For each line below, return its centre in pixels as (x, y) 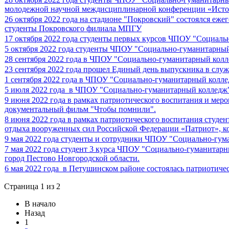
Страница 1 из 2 (32, 187)
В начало (40, 204)
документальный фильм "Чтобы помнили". (80, 109)
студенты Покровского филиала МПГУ (73, 29)
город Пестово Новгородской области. (72, 158)
